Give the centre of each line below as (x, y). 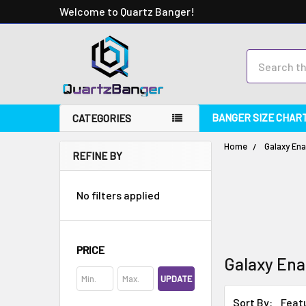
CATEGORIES (102, 118)
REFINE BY (97, 156)
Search (264, 57)
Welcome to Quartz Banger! (127, 11)
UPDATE (177, 279)
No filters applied (118, 195)
